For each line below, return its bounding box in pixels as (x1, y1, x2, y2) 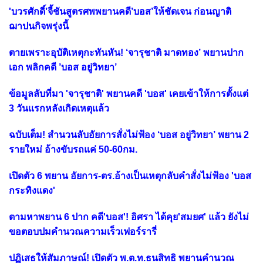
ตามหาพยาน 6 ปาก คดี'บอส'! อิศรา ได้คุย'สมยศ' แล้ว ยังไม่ (9, 211, 249, 222)
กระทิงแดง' (9, 185, 55, 195)
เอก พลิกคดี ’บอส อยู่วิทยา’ (9, 62, 117, 72)
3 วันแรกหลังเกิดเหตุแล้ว (9, 103, 109, 113)
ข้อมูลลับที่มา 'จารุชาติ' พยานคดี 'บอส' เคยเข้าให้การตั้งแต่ (9, 88, 248, 99)
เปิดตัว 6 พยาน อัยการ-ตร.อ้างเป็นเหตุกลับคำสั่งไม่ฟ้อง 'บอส (9, 170, 251, 181)
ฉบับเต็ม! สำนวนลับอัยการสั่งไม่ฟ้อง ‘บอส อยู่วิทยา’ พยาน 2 (9, 129, 249, 140)
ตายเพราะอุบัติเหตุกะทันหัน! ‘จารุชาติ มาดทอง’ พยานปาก (9, 47, 244, 58)
